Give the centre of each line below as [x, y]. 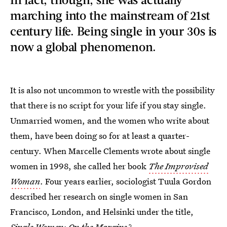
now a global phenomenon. [83, 46]
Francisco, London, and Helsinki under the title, [102, 212]
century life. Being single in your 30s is [113, 31]
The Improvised [178, 166]
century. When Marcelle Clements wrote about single [110, 151]
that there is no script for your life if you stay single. [108, 105]
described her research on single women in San [99, 196]
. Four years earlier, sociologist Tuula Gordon [126, 181]
